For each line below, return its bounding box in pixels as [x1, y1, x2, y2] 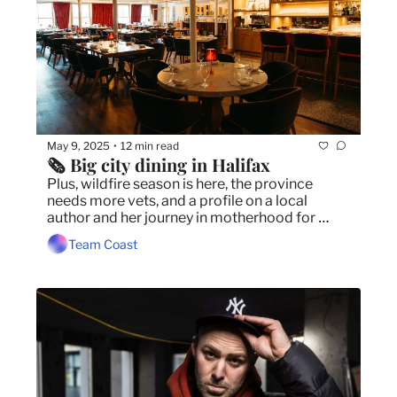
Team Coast [68, 236, 137, 252]
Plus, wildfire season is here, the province [47, 175, 313, 193]
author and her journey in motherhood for [47, 209, 315, 227]
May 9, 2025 [47, 138, 110, 152]
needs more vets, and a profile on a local [47, 192, 307, 210]
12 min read [121, 138, 179, 152]
